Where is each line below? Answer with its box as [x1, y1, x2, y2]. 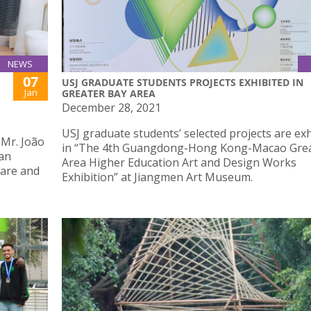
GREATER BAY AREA [62, 86, 155, 100]
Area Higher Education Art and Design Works [62, 154, 296, 170]
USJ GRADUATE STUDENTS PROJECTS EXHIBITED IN [62, 75, 303, 89]
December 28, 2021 [62, 99, 161, 115]
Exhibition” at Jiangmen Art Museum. [62, 169, 253, 185]
